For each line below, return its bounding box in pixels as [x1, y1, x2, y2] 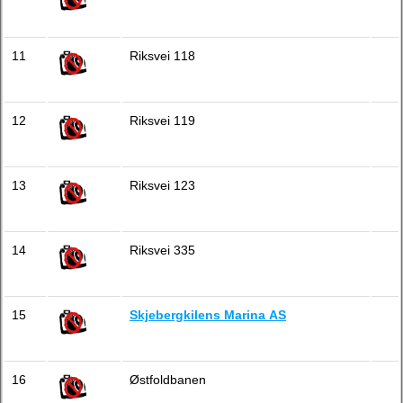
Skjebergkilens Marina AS [130, 308, 286, 322]
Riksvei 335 [130, 243, 195, 257]
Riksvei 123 [130, 178, 195, 193]
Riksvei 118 [130, 49, 195, 63]
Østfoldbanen [130, 372, 206, 387]
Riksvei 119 [130, 113, 195, 128]
